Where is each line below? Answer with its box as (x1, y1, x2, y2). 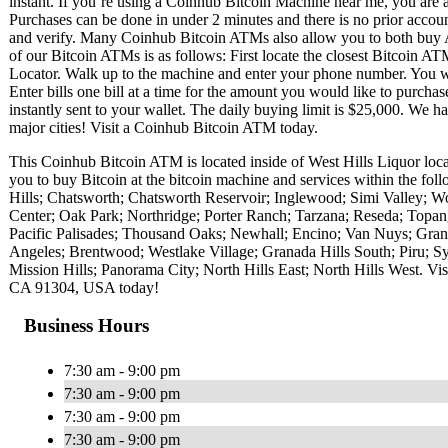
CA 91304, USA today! (9, 278, 159, 296)
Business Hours (24, 315, 149, 337)
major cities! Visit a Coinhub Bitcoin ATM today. (9, 118, 318, 136)
